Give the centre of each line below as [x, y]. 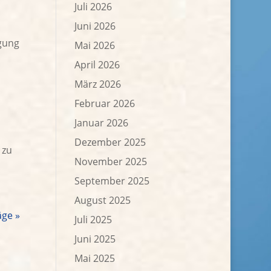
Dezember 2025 [110, 142]
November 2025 [111, 162]
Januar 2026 [102, 123]
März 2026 [98, 84]
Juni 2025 [95, 239]
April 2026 [97, 65]
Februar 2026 [105, 103]
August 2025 [103, 200]
